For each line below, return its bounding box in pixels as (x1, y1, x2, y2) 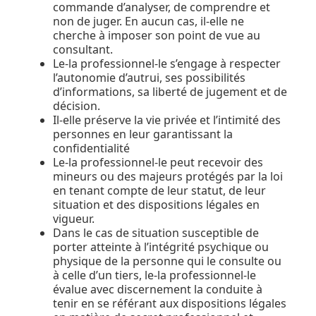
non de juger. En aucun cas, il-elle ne (53, 13, 244, 29)
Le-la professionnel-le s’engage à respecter (53, 55, 281, 71)
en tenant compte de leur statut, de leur (53, 182, 266, 198)
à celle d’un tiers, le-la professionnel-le (53, 267, 256, 283)
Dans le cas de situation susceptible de (53, 224, 259, 241)
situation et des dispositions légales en (53, 196, 260, 212)
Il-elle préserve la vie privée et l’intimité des (53, 111, 281, 128)
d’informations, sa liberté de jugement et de (53, 83, 287, 99)
